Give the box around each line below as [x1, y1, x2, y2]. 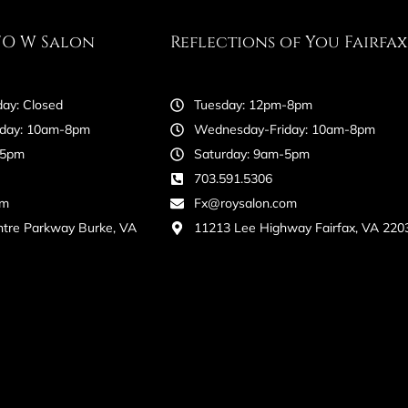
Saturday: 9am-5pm [193, 146, 310, 163]
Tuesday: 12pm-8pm [193, 97, 312, 114]
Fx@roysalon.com [193, 195, 297, 212]
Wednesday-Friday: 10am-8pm [193, 121, 375, 138]
